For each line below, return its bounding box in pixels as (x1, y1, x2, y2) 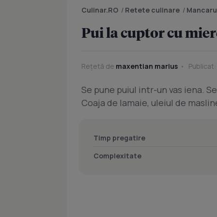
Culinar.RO (81, 5, 118, 15)
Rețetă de (81, 62, 116, 71)
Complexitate (93, 151, 141, 160)
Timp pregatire (93, 133, 145, 142)
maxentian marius (116, 62, 178, 71)
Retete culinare (125, 5, 180, 15)
